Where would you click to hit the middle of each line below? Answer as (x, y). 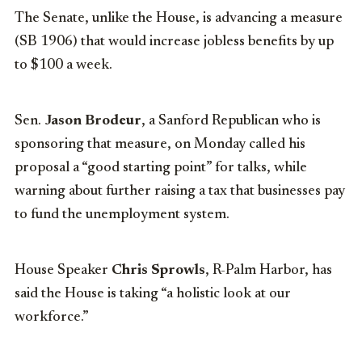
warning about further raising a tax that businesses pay (180, 191)
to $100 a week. (63, 65)
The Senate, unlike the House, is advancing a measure (179, 18)
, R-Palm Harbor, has (269, 270)
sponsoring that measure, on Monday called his (160, 144)
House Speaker (63, 270)
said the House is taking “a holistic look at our (153, 294)
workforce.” (52, 317)
